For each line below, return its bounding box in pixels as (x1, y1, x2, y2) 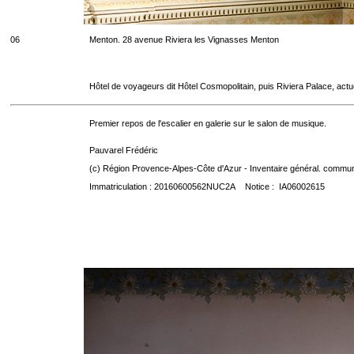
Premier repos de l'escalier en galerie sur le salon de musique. (89, 119, 326, 128)
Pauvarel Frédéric (89, 145, 158, 155)
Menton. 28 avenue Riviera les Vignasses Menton (89, 35, 279, 44)
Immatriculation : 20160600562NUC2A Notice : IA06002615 (89, 182, 325, 191)
